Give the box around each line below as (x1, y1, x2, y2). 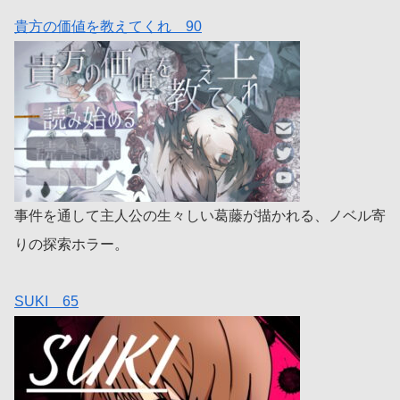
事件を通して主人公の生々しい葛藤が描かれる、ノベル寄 (14, 208, 386, 224)
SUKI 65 (14, 294, 79, 310)
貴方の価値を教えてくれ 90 (14, 19, 202, 35)
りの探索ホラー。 (14, 237, 129, 253)
